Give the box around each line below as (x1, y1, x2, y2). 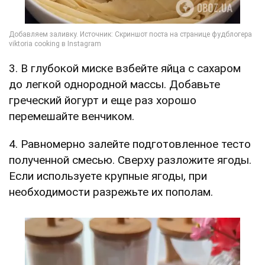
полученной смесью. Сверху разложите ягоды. (9, 153, 251, 167)
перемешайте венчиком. (9, 109, 134, 123)
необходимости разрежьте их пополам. (9, 185, 213, 199)
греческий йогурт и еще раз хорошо (9, 93, 196, 107)
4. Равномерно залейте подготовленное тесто (9, 137, 251, 151)
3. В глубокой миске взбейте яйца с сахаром (9, 61, 241, 75)
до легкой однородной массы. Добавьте (9, 77, 220, 91)
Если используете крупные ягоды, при (9, 169, 207, 183)
